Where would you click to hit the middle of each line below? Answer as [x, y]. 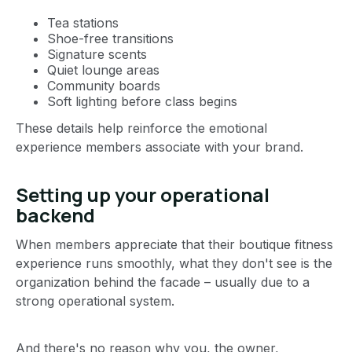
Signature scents [97, 54]
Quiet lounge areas [103, 70]
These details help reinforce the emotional [141, 128]
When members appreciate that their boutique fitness [174, 244]
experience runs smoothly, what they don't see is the [174, 263]
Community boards [104, 85]
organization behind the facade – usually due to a [163, 282]
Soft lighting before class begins [142, 101]
